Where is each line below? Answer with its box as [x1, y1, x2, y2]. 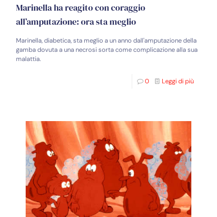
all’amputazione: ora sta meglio [16, 15, 136, 28]
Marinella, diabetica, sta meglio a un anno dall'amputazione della [16, 36, 197, 45]
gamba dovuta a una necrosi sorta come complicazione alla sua [16, 45, 198, 54]
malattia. [16, 54, 41, 63]
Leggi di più [162, 77, 194, 85]
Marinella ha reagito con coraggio [16, 1, 145, 14]
